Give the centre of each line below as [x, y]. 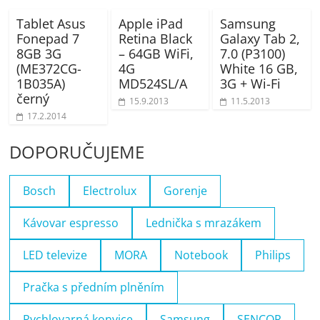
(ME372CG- [49, 68]
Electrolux [110, 190]
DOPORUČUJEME [77, 151]
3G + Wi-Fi [250, 83]
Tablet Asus [51, 23]
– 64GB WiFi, [156, 53]
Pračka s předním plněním [94, 287]
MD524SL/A [152, 83]
